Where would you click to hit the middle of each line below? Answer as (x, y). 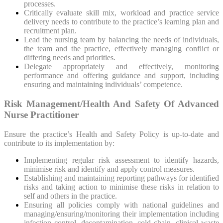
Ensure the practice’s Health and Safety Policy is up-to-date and (111, 134)
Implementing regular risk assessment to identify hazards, (121, 160)
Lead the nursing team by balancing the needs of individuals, (121, 40)
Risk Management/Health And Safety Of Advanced (111, 104)
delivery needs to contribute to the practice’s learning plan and (121, 22)
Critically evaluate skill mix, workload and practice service (121, 13)
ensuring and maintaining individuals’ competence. (103, 85)
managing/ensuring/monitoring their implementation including (121, 214)
